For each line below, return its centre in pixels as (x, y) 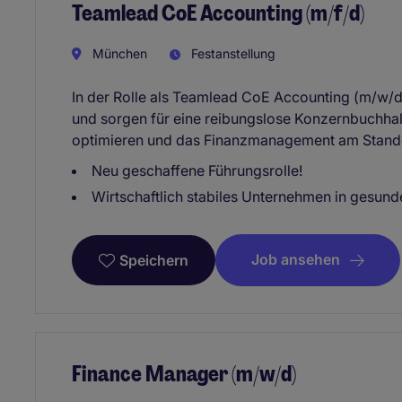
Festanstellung (232, 54)
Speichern (154, 260)
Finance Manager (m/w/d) (184, 373)
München (118, 54)
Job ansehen (296, 260)
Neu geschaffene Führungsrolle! (197, 171)
